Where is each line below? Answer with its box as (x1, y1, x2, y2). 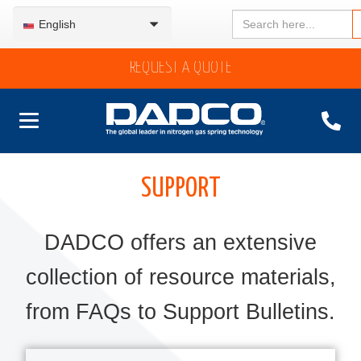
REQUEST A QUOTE (129, 60, 232, 76)
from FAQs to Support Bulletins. (26, 300, 335, 324)
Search (231, 8, 272, 22)
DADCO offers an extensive (44, 230, 317, 255)
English (39, 18, 77, 31)
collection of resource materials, (25, 265, 336, 289)
